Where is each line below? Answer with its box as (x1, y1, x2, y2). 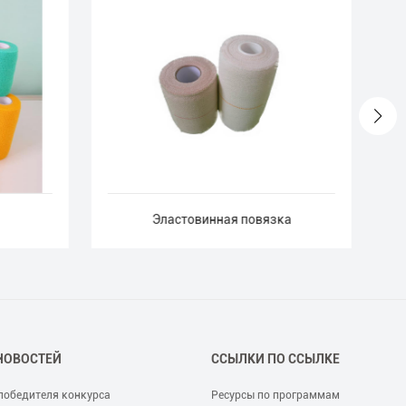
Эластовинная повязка (151, 212, 292, 227)
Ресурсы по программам (211, 388, 340, 401)
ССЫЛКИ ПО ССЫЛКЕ (211, 351, 340, 366)
